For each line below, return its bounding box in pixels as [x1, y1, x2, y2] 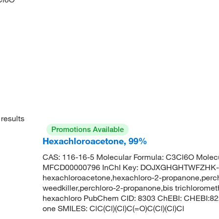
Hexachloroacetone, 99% [42, 135, 147, 147]
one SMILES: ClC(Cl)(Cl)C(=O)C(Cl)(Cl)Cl [42, 203, 184, 214]
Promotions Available [51, 125, 124, 134]
